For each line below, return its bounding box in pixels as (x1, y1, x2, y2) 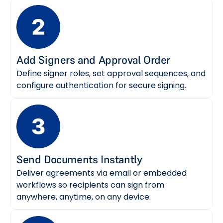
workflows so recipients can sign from (16, 179, 164, 191)
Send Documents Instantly (16, 152, 142, 166)
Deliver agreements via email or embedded (16, 167, 187, 179)
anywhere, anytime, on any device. (16, 191, 151, 203)
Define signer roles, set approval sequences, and (16, 67, 206, 79)
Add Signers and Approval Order (16, 52, 170, 67)
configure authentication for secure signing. (16, 79, 186, 91)
